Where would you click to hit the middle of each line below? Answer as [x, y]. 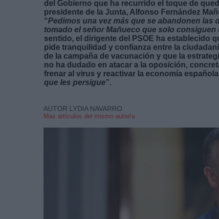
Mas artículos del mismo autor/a [89, 116]
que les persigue [75, 82]
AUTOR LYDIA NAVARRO [83, 108]
